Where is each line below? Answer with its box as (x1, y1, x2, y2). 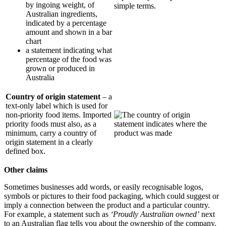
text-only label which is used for (6, 101, 107, 110)
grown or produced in (26, 64, 95, 73)
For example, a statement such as (4, 209, 110, 218)
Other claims (4, 165, 47, 174)
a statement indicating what (26, 45, 112, 54)
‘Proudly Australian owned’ (110, 209, 199, 218)
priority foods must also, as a (6, 119, 96, 128)
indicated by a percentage (26, 18, 106, 27)
